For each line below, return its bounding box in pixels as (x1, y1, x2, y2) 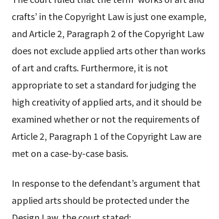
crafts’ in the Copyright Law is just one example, (11, 9, 206, 22)
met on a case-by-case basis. (11, 146, 128, 159)
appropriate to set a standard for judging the (11, 78, 196, 91)
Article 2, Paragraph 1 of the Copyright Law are (11, 129, 201, 142)
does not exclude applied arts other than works (11, 44, 205, 57)
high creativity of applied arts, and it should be (11, 95, 201, 108)
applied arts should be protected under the (11, 194, 189, 207)
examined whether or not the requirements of (11, 112, 199, 125)
